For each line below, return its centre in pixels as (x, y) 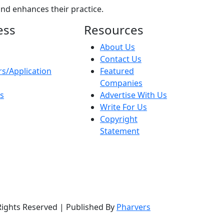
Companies (121, 83)
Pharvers (133, 207)
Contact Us (121, 59)
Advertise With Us (133, 95)
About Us (117, 47)
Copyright (119, 119)
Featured (117, 71)
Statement (120, 131)
